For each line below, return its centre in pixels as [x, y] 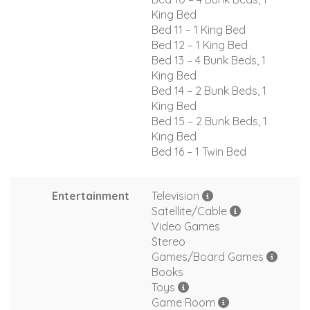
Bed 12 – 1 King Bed [200, 45]
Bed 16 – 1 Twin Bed [199, 151]
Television [177, 195]
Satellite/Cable [191, 211]
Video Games [186, 226]
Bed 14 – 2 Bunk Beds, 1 [209, 90]
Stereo [168, 241]
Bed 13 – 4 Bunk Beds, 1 [209, 60]
